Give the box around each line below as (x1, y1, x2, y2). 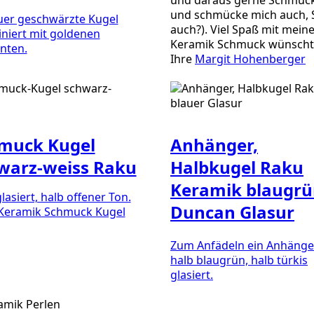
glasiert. (170, 267, 213, 282)
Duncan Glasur (170, 200, 294, 224)
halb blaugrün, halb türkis (170, 252, 308, 268)
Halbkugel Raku (170, 155, 303, 179)
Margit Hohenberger (195, 50, 306, 67)
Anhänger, (170, 132, 258, 156)
